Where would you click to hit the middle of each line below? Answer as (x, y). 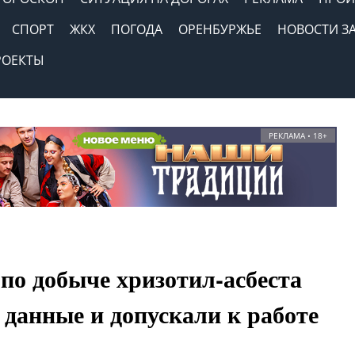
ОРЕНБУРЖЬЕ (220, 29)
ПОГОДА (137, 29)
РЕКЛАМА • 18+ (298, 136)
